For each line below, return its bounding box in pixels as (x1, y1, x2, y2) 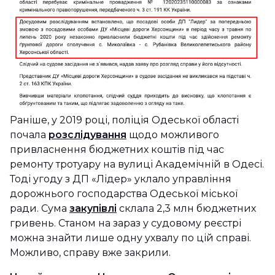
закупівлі (69, 202, 117, 214)
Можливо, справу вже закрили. (10, 246, 178, 258)
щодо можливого (126, 128, 219, 141)
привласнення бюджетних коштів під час (10, 143, 224, 155)
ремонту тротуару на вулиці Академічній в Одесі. (10, 158, 264, 170)
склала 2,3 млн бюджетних (117, 202, 256, 214)
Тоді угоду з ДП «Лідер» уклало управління (10, 172, 231, 185)
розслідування (48, 128, 126, 141)
